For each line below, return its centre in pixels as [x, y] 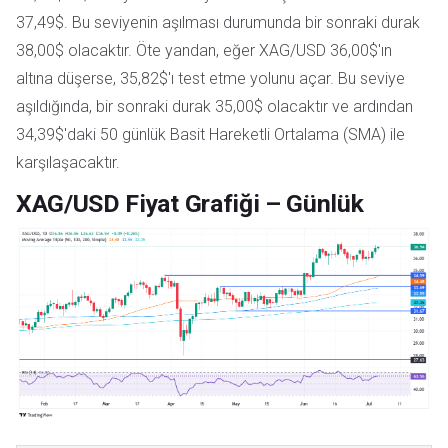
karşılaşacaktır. [68, 163]
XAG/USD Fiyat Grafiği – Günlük [190, 204]
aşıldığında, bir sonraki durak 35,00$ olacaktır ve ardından [214, 107]
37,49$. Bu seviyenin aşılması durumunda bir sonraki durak [218, 23]
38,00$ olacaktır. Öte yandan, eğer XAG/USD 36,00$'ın [204, 51]
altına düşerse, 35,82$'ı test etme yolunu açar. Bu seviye [210, 79]
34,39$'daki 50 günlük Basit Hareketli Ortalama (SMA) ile [210, 135]
